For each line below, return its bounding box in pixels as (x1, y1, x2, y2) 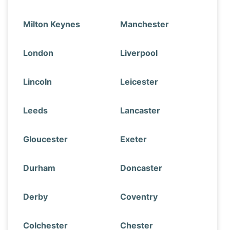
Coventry (120, 191, 158, 202)
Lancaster (120, 105, 160, 116)
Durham (23, 163, 55, 173)
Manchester (120, 19, 169, 29)
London (23, 48, 53, 58)
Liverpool (120, 48, 158, 58)
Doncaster (120, 163, 162, 173)
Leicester (120, 76, 158, 87)
